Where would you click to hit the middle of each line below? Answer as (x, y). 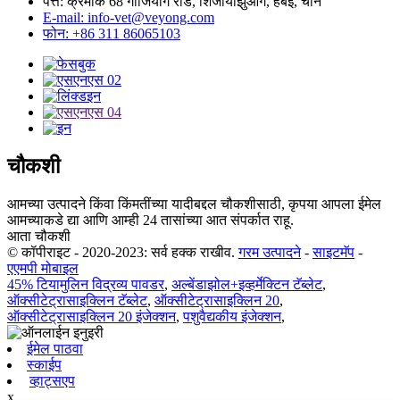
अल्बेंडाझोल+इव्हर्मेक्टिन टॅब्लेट (247, 285)
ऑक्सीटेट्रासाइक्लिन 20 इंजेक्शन (92, 317)
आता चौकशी (39, 237)
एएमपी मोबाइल (43, 269)
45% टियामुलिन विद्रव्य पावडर (86, 285)
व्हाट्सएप (52, 381)
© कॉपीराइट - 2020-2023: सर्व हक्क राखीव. (121, 253)
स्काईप (44, 365)
